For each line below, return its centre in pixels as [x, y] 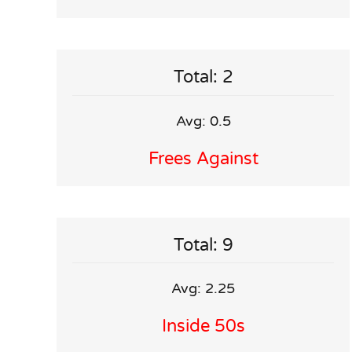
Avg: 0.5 [203, 121]
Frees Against [203, 158]
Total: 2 [203, 77]
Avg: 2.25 [203, 289]
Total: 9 [203, 245]
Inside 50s [203, 326]
